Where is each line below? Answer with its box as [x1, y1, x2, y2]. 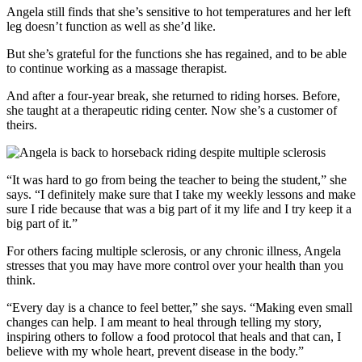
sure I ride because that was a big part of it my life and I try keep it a [6, 201, 351, 216]
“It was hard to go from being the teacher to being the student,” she [6, 172, 347, 187]
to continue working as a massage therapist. [6, 61, 227, 75]
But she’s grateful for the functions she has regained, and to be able [6, 46, 347, 61]
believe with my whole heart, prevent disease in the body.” [6, 343, 304, 358]
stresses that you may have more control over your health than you [6, 258, 343, 272]
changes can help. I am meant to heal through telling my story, [6, 314, 322, 329]
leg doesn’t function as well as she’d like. [6, 19, 216, 33]
